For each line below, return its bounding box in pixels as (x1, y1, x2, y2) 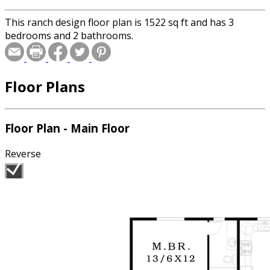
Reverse (5, 147, 41, 161)
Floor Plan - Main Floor (5, 121, 130, 136)
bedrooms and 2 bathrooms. (5, 28, 133, 42)
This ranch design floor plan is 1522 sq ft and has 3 (5, 15, 234, 29)
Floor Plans (5, 76, 85, 96)
